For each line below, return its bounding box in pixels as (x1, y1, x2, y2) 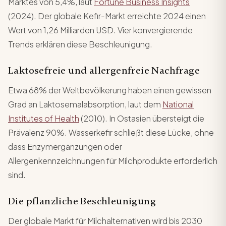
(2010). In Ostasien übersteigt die (79, 112, 204, 124)
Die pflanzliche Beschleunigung (8, 194, 156, 207)
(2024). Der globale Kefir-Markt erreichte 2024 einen (8, 10, 206, 21)
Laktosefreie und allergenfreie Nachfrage (8, 64, 200, 77)
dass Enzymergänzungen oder (8, 141, 122, 152)
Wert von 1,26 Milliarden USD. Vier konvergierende (8, 24, 193, 35)
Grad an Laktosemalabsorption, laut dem (8, 98, 162, 109)
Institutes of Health (8, 112, 79, 124)
